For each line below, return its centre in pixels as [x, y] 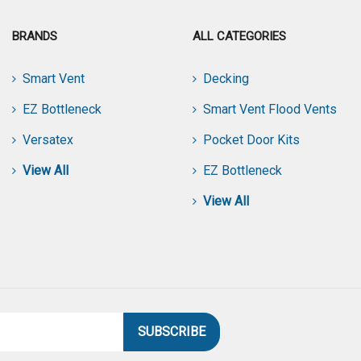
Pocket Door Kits [251, 140]
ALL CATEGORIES [239, 37]
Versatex [48, 140]
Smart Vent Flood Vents [270, 110]
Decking [226, 79]
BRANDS [35, 37]
